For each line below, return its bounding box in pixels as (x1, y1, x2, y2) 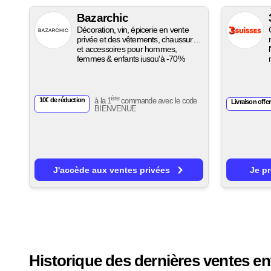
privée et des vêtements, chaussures (77, 34, 201, 45)
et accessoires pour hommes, (77, 44, 177, 54)
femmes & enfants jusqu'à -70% (77, 54, 184, 64)
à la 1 (94, 96, 111, 106)
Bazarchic (77, 11, 128, 25)
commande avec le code (119, 96, 197, 106)
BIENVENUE (94, 103, 137, 113)
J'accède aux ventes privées (53, 165, 172, 175)
